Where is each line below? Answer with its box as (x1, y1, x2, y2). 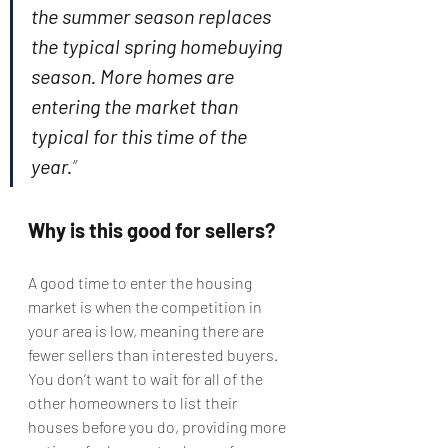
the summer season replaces (31, 4, 275, 28)
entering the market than (31, 94, 242, 118)
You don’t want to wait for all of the (28, 369, 266, 388)
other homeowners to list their (28, 393, 241, 412)
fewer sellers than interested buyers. (28, 345, 281, 364)
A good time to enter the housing (28, 273, 255, 292)
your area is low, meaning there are (28, 321, 267, 340)
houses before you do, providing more (28, 417, 289, 436)
